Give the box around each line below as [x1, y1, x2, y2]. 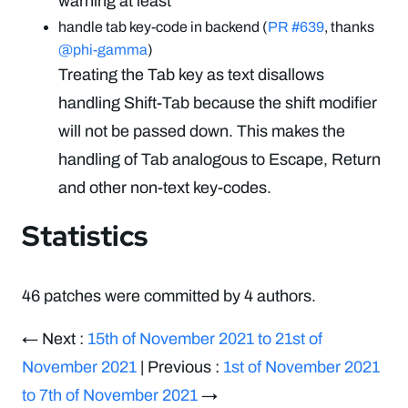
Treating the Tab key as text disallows [58, 65, 324, 84]
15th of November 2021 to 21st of [87, 329, 322, 348]
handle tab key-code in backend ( [58, 18, 268, 35]
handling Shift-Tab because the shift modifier [58, 93, 377, 112]
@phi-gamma [58, 41, 148, 57]
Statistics [22, 216, 148, 254]
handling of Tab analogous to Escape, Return [58, 149, 381, 168]
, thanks [324, 18, 374, 35]
